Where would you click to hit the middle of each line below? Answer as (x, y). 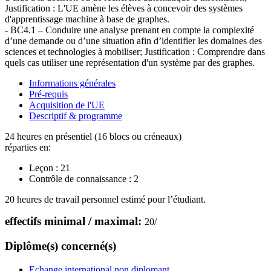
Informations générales (72, 83)
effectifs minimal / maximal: (75, 221)
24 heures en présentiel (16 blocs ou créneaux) (93, 137)
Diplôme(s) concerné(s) (60, 246)
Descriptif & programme (76, 116)
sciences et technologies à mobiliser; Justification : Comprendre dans (135, 52)
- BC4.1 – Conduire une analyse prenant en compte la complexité (129, 30)
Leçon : (44, 168)
